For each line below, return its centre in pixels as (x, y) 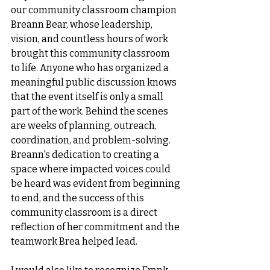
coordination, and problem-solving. (92, 140)
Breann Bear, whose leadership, (83, 24)
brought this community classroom (91, 53)
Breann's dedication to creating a (86, 155)
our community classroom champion (95, 10)
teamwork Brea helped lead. (74, 241)
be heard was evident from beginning (96, 184)
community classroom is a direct (85, 212)
